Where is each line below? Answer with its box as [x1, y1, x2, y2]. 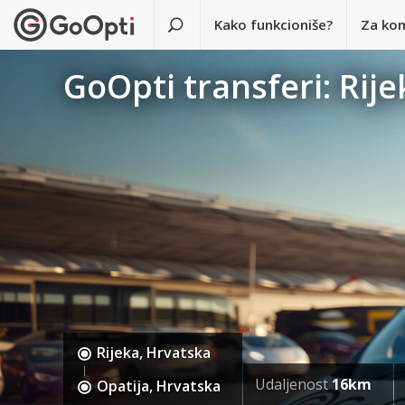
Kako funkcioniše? [214, 15, 334, 33]
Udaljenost [254, 374, 332, 395]
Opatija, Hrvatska [97, 376, 221, 397]
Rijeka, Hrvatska [97, 343, 212, 363]
